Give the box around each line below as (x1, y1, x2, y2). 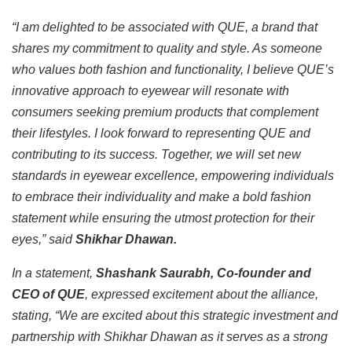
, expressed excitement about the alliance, (85, 288, 318, 302)
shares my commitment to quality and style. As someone (12, 42, 322, 56)
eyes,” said (12, 233, 75, 247)
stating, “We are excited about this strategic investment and (12, 309, 338, 323)
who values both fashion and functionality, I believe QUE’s (12, 63, 334, 77)
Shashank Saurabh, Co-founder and (96, 266, 311, 280)
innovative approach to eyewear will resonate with (12, 84, 289, 98)
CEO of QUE (12, 288, 85, 302)
